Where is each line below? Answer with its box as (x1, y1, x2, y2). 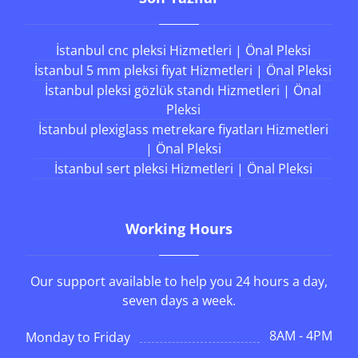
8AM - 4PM (268, 327, 332, 345)
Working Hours (125, 219, 233, 239)
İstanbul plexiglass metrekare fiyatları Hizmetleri (38, 121, 328, 139)
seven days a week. (122, 292, 236, 310)
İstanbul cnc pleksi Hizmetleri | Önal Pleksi (55, 42, 311, 60)
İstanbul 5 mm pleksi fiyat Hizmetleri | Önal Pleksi (34, 62, 332, 80)
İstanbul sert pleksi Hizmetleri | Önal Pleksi (54, 160, 312, 178)
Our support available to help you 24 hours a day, (30, 272, 328, 291)
